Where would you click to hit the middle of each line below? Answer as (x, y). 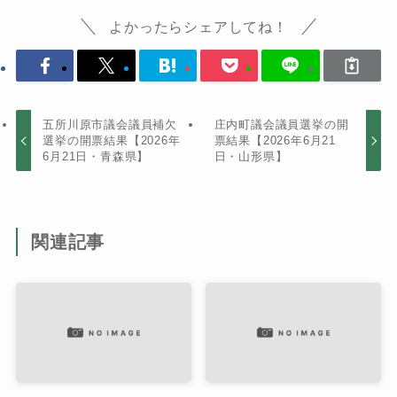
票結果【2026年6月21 (275, 140)
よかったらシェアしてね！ (198, 27)
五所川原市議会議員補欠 (110, 125)
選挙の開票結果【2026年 (112, 140)
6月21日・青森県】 (96, 156)
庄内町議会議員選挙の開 (281, 125)
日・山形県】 (251, 156)
